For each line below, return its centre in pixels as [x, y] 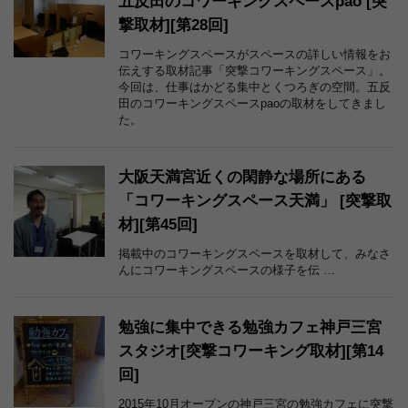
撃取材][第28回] [173, 25]
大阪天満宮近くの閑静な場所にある [242, 178]
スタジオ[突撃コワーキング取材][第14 [251, 352]
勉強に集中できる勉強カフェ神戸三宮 [250, 328]
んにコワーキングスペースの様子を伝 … [227, 270]
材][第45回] [158, 225]
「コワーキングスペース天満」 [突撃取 [255, 201]
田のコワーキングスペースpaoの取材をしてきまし [252, 104]
